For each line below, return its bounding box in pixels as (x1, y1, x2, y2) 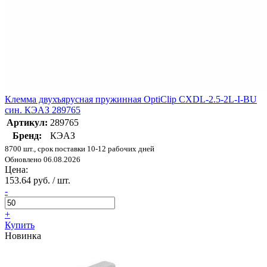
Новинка (5, 231, 41, 241)
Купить (5, 220, 35, 231)
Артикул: (7, 117, 48, 128)
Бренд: (13, 131, 42, 141)
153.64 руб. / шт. (5, 175, 70, 186)
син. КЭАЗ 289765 (5, 105, 80, 116)
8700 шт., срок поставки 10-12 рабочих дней (5, 144, 154, 154)
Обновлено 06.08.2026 (5, 155, 80, 164)
